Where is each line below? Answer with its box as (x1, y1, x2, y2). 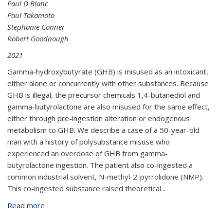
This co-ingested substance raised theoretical (7, 183, 161, 193)
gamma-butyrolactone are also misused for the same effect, (7, 102, 210, 111)
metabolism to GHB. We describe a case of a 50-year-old (7, 125, 200, 135)
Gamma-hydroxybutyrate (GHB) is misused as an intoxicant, (7, 67, 208, 76)
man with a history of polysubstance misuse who (7, 137, 170, 146)
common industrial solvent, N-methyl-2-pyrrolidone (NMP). (7, 172, 203, 182)
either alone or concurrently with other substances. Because (7, 78, 209, 88)
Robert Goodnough (7, 34, 69, 43)
